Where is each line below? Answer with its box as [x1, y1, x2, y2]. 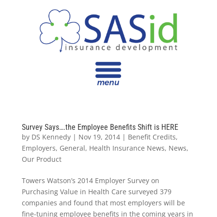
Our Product [21, 155, 62, 164]
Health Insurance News [89, 143, 165, 153]
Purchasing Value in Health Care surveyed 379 [21, 187, 171, 196]
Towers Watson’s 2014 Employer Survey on [21, 176, 159, 185]
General [59, 143, 85, 153]
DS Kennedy [31, 132, 71, 141]
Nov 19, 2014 [78, 132, 120, 141]
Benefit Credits [127, 132, 176, 141]
